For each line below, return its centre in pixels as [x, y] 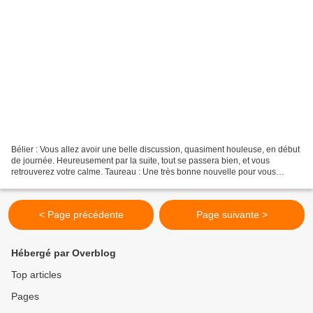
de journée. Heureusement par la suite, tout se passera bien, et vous [140, 160]
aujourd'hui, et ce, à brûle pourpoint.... [82, 183]
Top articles [36, 275]
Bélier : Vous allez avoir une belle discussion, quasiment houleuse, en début [155, 149]
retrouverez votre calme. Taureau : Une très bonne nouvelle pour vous [144, 172]
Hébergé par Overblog [64, 253]
